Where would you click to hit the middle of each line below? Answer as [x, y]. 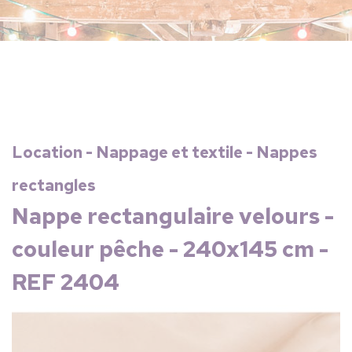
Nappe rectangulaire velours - [173, 216]
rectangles [54, 185]
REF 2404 [66, 282]
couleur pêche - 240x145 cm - [170, 249]
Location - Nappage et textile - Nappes [165, 152]
